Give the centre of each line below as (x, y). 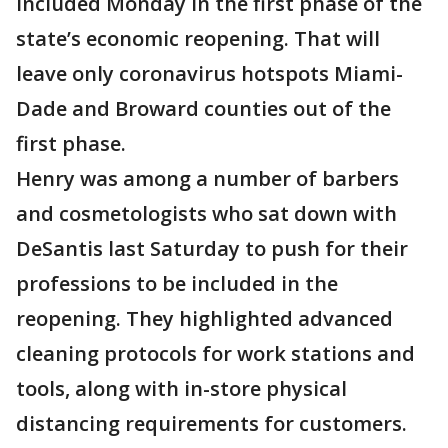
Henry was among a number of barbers (207, 178)
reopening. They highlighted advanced (204, 318)
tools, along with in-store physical (181, 388)
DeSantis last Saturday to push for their (212, 248)
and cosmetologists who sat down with (206, 213)
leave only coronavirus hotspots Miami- (209, 73)
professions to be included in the (177, 283)
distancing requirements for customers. (211, 423)
